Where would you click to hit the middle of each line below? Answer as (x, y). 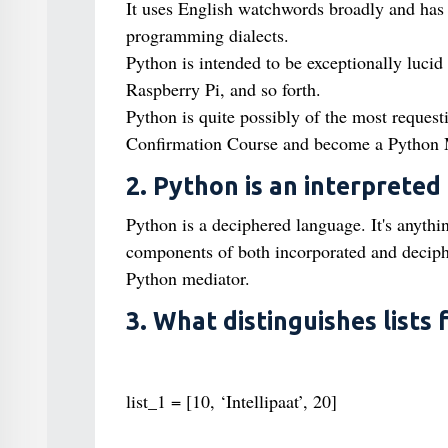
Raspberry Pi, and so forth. (223, 89)
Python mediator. (187, 278)
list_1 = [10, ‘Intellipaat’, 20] (231, 401)
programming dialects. (207, 35)
